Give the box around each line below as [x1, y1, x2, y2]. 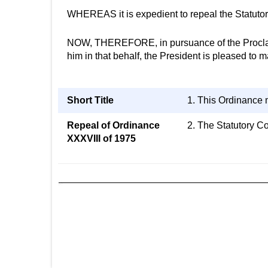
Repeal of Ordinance [67, 120, 160, 130]
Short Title [67, 95, 114, 105]
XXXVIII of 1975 [67, 133, 136, 144]
